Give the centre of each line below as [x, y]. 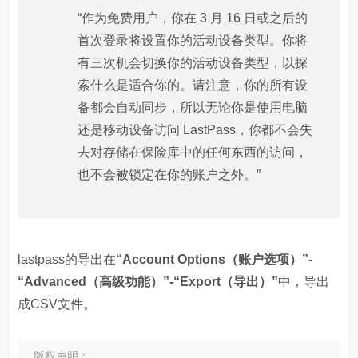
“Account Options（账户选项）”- [215, 259]
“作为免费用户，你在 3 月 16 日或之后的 [193, 18]
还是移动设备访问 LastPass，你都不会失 [195, 130]
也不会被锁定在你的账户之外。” [169, 175]
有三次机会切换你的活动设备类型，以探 [193, 63]
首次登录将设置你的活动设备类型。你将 [193, 40]
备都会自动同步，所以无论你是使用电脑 [193, 107]
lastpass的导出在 [67, 259]
